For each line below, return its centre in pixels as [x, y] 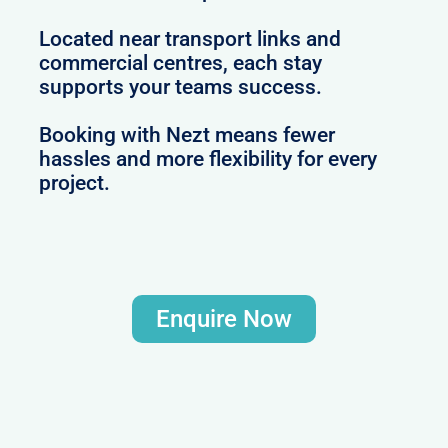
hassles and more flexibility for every [208, 158]
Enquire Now [224, 319]
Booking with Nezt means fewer [187, 134]
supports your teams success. [181, 86]
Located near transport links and [190, 38]
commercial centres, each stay [181, 62]
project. [75, 182]
